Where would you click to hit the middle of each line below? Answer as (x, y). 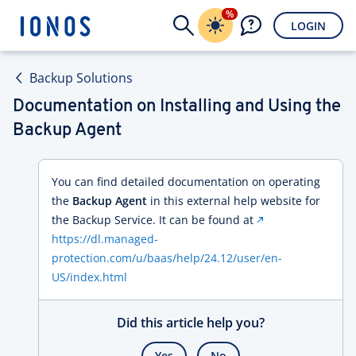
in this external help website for (234, 201)
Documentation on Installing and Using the (177, 107)
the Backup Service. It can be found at (154, 220)
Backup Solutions (81, 78)
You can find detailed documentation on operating (186, 182)
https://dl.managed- (105, 239)
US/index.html (89, 277)
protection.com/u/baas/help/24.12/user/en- (167, 258)
